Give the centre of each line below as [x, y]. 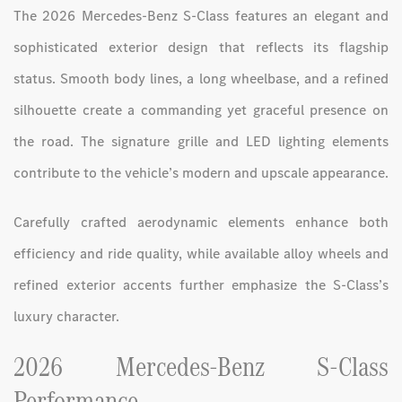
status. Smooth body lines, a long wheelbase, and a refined [201, 78]
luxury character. [66, 316]
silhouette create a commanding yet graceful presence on [201, 109]
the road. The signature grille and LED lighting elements [201, 141]
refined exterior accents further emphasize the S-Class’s [201, 284]
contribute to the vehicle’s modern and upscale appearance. [201, 172]
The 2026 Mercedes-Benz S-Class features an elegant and [201, 15]
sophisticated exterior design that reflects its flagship [201, 47]
